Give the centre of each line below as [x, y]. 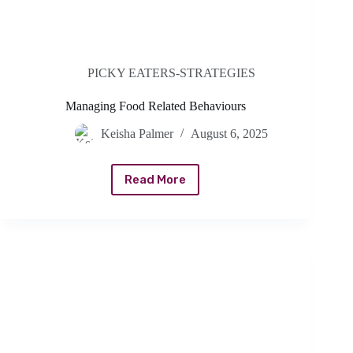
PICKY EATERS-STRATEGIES [171, 73]
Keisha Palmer [137, 134]
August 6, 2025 [229, 134]
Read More [156, 180]
